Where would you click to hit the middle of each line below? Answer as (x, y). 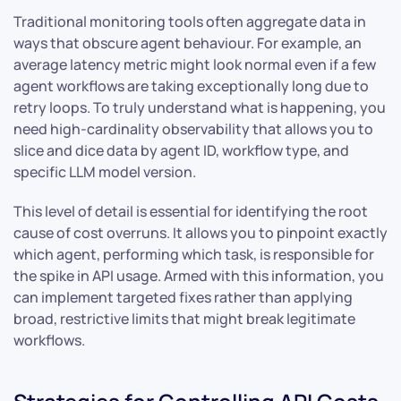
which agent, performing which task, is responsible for (194, 255)
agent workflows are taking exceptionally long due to (191, 86)
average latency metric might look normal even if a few (195, 65)
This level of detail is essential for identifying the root (191, 212)
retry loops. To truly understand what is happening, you (200, 108)
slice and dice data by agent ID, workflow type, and (181, 151)
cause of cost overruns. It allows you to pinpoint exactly (200, 233)
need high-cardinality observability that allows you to (193, 129)
